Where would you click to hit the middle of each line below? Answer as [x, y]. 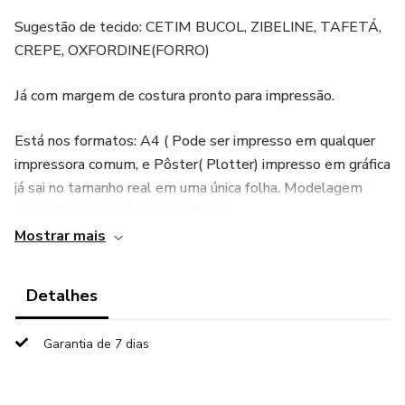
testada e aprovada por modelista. [124, 212]
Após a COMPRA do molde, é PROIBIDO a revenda [180, 257]
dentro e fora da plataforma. [104, 280]
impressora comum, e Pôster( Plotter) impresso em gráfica [202, 165]
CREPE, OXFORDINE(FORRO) [112, 51]
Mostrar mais [60, 236]
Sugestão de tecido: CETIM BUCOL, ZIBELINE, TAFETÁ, [198, 27]
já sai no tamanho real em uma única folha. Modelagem [188, 188]
